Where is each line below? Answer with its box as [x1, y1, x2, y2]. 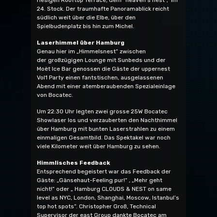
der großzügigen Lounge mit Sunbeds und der [37, 56, 166, 63]
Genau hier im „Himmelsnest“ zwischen [37, 47, 146, 55]
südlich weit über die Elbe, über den [37, 14, 136, 21]
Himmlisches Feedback [37, 159, 110, 166]
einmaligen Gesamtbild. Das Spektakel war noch [37, 134, 170, 141]
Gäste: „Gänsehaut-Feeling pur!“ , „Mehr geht [37, 176, 162, 184]
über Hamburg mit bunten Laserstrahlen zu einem [37, 125, 175, 132]
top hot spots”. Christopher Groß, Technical [37, 202, 156, 210]
